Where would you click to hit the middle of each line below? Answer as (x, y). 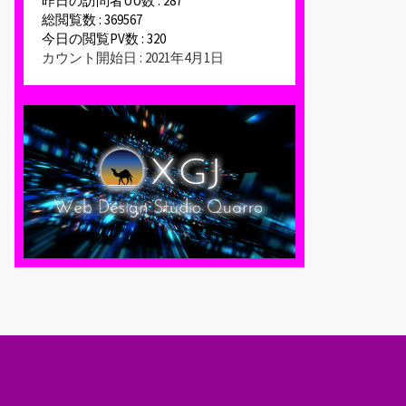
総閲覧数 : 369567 (92, 20)
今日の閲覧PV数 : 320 (104, 39)
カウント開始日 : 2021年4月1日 (133, 58)
